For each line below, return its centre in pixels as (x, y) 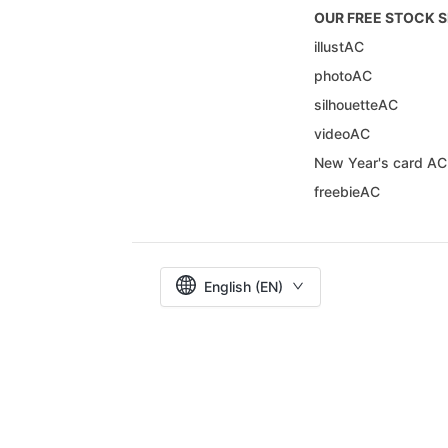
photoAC (343, 75)
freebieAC (347, 191)
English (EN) (243, 286)
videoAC (342, 133)
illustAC (339, 46)
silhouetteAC (356, 104)
